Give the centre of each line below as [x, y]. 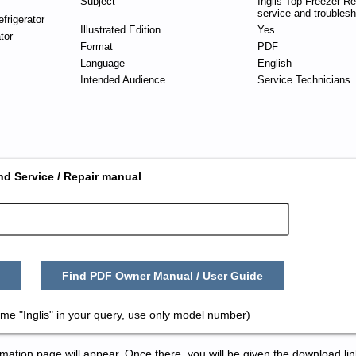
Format [96, 46]
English [274, 63]
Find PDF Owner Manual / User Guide [163, 276]
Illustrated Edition [120, 30]
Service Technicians [304, 80]
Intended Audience [122, 80]
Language [102, 63]
